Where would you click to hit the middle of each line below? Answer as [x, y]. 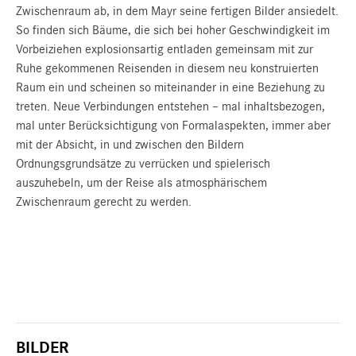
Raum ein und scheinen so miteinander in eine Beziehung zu [170, 88]
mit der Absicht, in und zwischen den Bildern [130, 145]
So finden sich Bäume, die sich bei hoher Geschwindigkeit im [173, 31]
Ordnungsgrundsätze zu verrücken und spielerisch [143, 164]
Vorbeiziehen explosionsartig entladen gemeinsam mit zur [164, 50]
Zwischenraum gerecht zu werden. [104, 202]
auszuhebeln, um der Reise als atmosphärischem [141, 183]
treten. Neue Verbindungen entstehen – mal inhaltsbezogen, [170, 107]
